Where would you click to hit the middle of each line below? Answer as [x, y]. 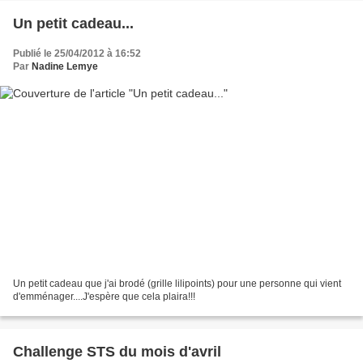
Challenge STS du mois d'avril [117, 351]
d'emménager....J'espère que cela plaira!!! [104, 296]
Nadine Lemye [65, 67]
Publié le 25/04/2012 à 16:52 [77, 54]
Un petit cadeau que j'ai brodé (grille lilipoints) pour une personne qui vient [177, 283]
